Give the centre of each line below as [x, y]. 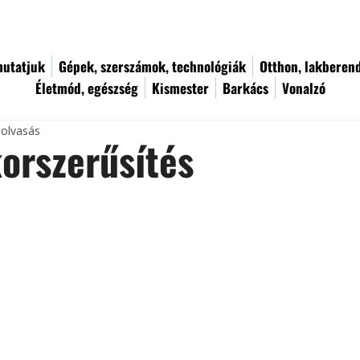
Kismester [180, 88]
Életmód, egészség [87, 88]
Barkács [245, 88]
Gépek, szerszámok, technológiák [152, 66]
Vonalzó [304, 88]
